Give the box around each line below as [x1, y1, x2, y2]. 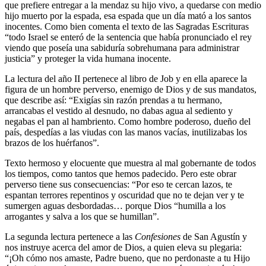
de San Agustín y [180, 231, 247, 242]
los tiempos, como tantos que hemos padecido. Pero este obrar [5, 168, 236, 179]
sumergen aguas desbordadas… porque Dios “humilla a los [5, 200, 226, 211]
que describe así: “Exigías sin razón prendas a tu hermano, [5, 94, 222, 105]
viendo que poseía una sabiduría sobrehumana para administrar [5, 42, 239, 53]
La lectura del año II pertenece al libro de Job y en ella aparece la [5, 73, 247, 84]
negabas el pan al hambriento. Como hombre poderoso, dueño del [5, 116, 251, 126]
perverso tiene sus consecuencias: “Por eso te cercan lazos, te [5, 179, 232, 189]
